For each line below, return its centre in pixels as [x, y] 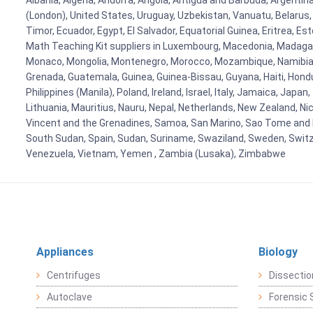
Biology [278, 252]
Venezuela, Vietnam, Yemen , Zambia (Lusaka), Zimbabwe [156, 154]
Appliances [65, 252]
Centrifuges [74, 276]
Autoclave [70, 297]
